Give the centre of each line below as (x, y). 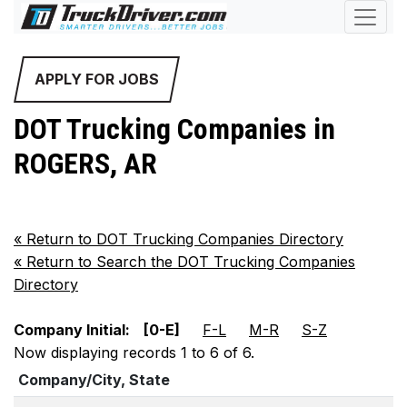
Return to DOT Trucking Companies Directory (183, 239)
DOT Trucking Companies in (174, 129)
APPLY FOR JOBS (97, 79)
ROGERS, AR (85, 164)
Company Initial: (72, 330)
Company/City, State (94, 380)
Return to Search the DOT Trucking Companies (189, 262)
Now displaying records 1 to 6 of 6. (134, 353)
